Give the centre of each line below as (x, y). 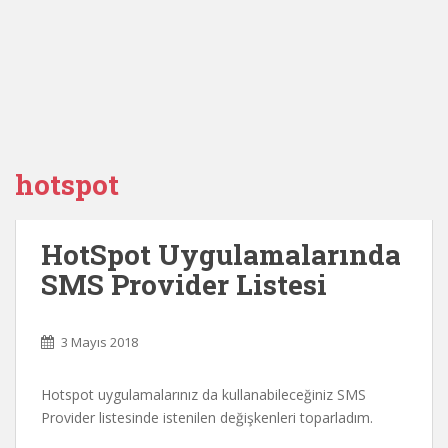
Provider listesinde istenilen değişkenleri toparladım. (207, 417)
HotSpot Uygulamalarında (221, 254)
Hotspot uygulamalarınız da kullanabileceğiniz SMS (203, 394)
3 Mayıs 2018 (99, 342)
